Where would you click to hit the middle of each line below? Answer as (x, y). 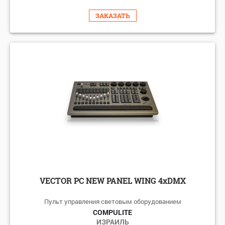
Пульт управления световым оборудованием (113, 201)
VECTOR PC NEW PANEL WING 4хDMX (113, 180)
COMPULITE (113, 212)
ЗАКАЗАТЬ (113, 15)
